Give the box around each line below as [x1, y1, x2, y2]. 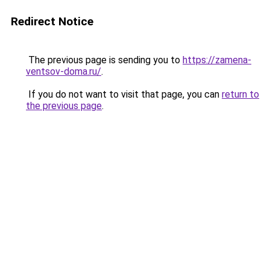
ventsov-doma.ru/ [26, 66, 101, 77]
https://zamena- [183, 54, 251, 66]
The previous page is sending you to [26, 54, 183, 66]
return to [222, 89, 259, 100]
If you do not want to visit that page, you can [26, 89, 222, 100]
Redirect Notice [11, 14, 93, 28]
